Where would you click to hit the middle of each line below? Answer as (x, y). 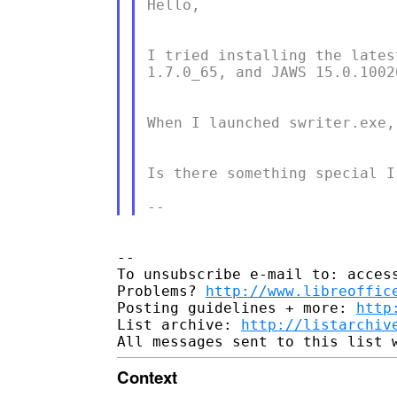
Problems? (161, 291)
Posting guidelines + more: (237, 307)
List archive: (179, 324)
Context (147, 377)
